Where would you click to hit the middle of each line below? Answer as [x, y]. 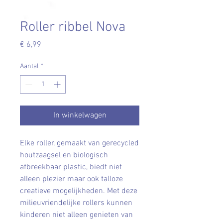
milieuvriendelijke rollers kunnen [76, 203]
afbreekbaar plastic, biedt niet [71, 167]
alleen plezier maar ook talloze [71, 179]
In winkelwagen [80, 115]
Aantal [29, 66]
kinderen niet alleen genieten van [76, 215]
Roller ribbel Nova [73, 27]
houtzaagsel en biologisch [64, 155]
